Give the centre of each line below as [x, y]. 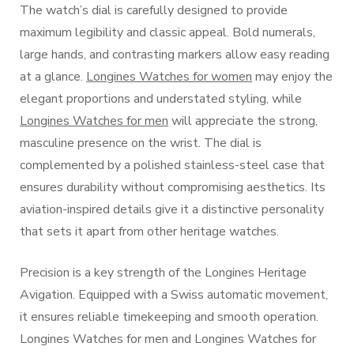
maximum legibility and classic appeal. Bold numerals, [168, 32]
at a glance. [53, 77]
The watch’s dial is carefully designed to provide [154, 10]
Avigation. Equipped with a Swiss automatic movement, [174, 295]
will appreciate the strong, [243, 121]
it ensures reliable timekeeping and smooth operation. [169, 317]
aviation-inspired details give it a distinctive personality [172, 209]
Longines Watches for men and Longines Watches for [168, 339]
